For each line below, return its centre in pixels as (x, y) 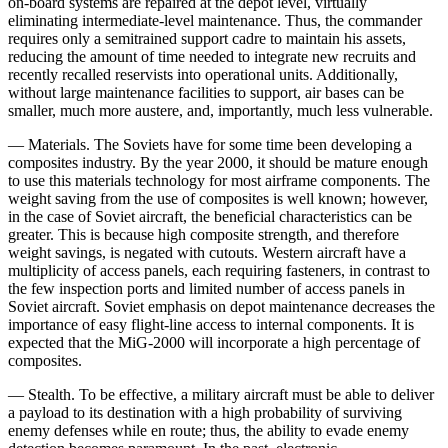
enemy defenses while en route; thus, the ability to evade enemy (208, 430)
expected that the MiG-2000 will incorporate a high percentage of (214, 342)
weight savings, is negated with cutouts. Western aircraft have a (207, 252)
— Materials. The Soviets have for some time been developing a (210, 144)
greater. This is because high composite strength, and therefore (203, 234)
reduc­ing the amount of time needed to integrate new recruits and (212, 56)
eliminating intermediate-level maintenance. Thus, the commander (215, 20)
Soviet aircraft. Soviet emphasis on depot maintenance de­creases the (221, 306)
